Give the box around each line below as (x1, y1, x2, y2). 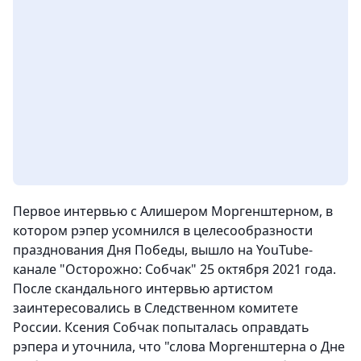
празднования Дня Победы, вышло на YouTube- (13, 241, 313, 259)
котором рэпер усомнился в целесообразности (13, 222, 313, 239)
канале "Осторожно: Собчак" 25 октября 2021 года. (13, 260, 336, 278)
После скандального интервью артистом (13, 280, 273, 297)
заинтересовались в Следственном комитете (13, 299, 298, 317)
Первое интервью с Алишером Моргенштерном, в (13, 202, 333, 220)
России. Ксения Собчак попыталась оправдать (13, 318, 309, 336)
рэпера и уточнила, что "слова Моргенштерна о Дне (13, 338, 345, 355)
